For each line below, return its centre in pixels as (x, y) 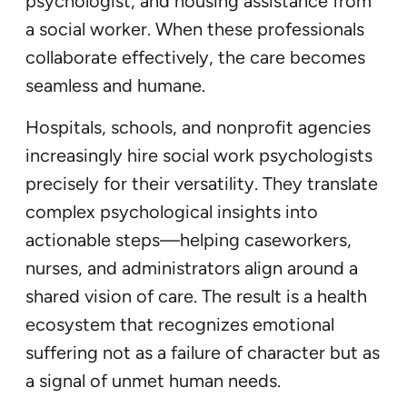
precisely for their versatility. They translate (202, 184)
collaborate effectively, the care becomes (195, 58)
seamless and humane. (115, 86)
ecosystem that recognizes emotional (180, 325)
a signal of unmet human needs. (153, 381)
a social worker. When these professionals (195, 30)
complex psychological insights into (172, 212)
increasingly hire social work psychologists (199, 156)
